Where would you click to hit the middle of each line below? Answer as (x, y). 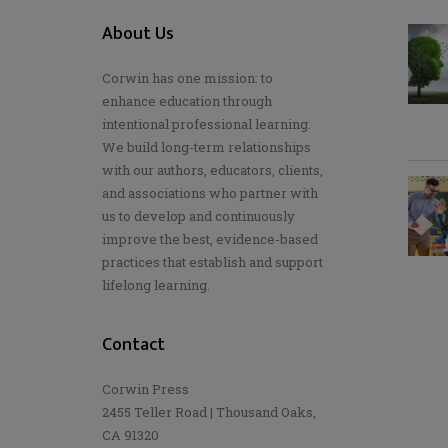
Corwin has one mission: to (187, 78)
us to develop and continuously (198, 216)
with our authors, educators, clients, (212, 170)
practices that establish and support (212, 262)
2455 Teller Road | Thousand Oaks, (209, 412)
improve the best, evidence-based (210, 239)
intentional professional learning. (206, 124)
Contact (133, 345)
